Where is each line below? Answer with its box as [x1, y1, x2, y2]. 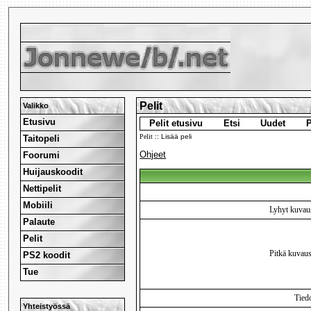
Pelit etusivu [149, 118, 203, 129]
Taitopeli [23, 133, 60, 144]
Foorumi [23, 149, 60, 160]
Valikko [23, 101, 49, 110]
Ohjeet [140, 149, 167, 160]
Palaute [23, 216, 56, 227]
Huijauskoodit [23, 166, 83, 177]
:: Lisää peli [153, 133, 192, 141]
